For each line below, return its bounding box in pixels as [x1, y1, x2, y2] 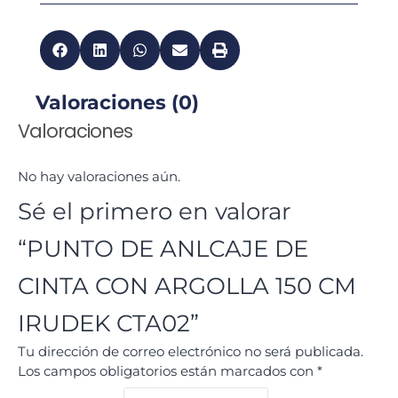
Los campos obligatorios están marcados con [18, 362, 317, 379]
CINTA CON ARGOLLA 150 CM [18, 272, 356, 300]
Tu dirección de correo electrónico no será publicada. [18, 343, 363, 360]
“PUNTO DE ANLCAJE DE [18, 235, 308, 263]
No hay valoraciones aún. [18, 168, 180, 185]
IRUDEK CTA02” [18, 309, 199, 338]
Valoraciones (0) [36, 91, 199, 115]
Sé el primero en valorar [18, 197, 291, 226]
